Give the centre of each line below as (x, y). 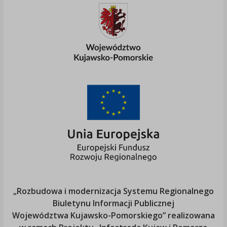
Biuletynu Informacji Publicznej (113, 203)
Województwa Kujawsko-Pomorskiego (87, 216)
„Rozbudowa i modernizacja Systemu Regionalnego (113, 191)
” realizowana (188, 216)
